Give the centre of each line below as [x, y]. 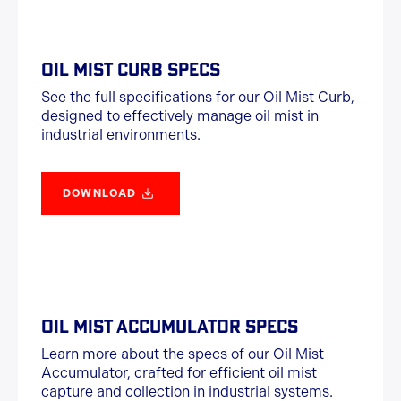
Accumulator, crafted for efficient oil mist [179, 373]
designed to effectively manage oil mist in [180, 116]
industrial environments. [121, 135]
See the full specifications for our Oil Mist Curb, [198, 97]
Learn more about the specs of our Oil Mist [183, 354]
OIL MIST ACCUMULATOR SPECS [170, 326]
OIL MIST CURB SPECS [131, 69]
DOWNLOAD [100, 193]
